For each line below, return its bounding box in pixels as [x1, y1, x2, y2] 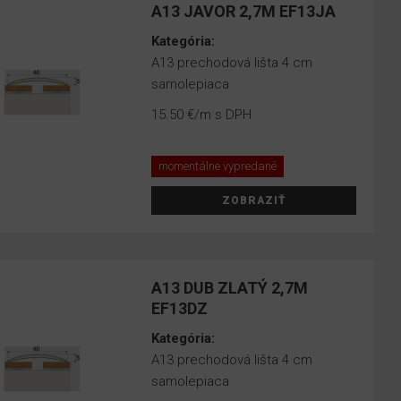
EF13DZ [151, 299, 209, 318]
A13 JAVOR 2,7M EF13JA [151, 2, 337, 21]
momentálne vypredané [158, 159, 277, 173]
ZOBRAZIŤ [221, 194, 286, 207]
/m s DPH [194, 107, 252, 123]
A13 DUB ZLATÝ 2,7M [151, 278, 309, 297]
